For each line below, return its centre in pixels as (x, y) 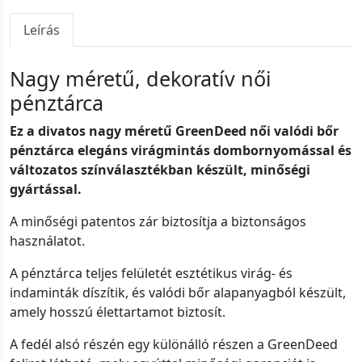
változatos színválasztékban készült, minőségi (160, 170)
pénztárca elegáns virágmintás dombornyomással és (181, 151)
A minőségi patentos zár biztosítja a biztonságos (158, 222)
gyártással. (46, 189)
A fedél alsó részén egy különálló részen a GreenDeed (174, 345)
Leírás (42, 30)
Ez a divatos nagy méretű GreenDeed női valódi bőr (174, 131)
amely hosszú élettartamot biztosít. (118, 312)
